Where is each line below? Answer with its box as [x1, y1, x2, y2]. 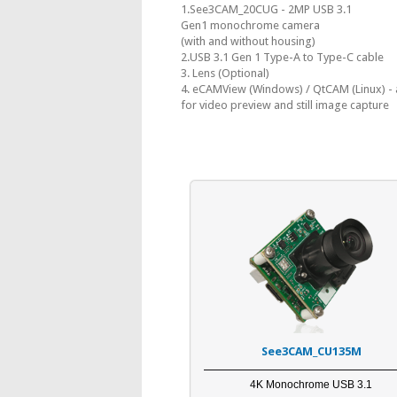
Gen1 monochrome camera [180, 19, 320, 32]
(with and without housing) [180, 35, 315, 48]
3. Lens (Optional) [180, 66, 269, 80]
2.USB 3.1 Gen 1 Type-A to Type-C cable [180, 51, 384, 64]
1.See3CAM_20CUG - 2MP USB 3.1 [180, 3, 352, 16]
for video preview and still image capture [180, 98, 389, 112]
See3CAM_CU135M [261, 344, 362, 358]
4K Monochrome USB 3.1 [250, 378, 373, 391]
